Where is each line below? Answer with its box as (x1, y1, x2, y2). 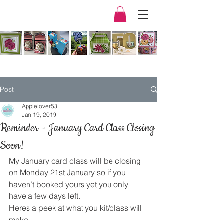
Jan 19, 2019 (22, 111, 56, 119)
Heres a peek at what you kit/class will (9, 203, 144, 213)
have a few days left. (9, 191, 80, 201)
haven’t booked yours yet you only (9, 179, 130, 190)
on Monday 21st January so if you (9, 167, 128, 178)
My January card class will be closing (9, 156, 143, 166)
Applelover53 (22, 102, 57, 110)
